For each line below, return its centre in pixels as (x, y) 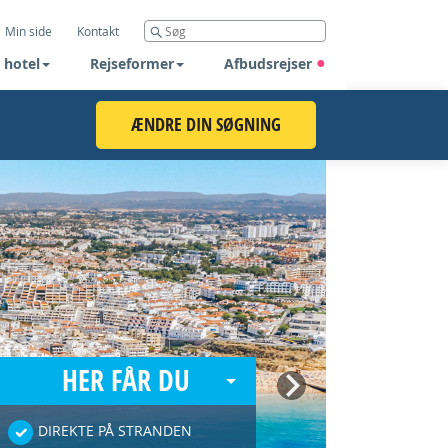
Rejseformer (132, 63)
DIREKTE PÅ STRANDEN (115, 430)
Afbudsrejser (270, 63)
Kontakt (98, 31)
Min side (28, 31)
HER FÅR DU (126, 380)
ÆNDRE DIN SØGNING (206, 124)
